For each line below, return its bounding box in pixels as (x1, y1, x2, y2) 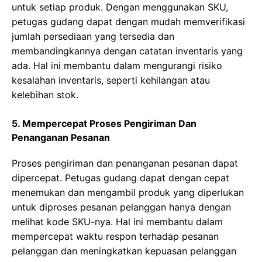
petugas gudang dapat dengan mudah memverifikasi (12, 15, 245, 27)
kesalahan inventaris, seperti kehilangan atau (12, 74, 210, 86)
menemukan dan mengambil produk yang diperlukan (12, 186, 244, 198)
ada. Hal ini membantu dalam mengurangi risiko (12, 59, 222, 71)
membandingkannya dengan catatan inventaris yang (12, 44, 243, 57)
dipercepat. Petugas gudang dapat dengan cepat (12, 171, 229, 184)
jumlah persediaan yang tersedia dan (12, 30, 174, 42)
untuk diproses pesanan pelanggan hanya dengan (12, 201, 231, 213)
